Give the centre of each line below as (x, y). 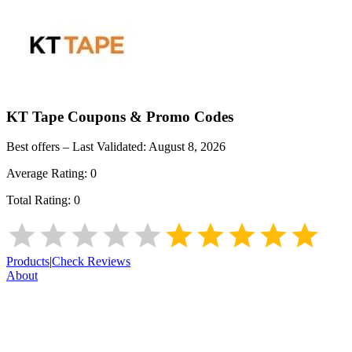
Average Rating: (48, 174)
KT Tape (35, 116)
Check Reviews (91, 262)
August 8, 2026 (187, 147)
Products (28, 262)
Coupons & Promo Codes (148, 116)
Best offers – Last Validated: (77, 147)
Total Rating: (40, 200)
